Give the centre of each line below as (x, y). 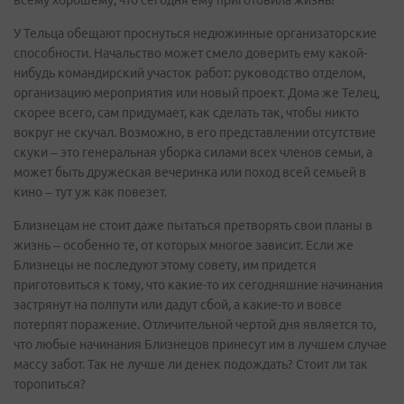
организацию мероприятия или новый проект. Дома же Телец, (197, 93)
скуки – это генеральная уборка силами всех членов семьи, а (193, 152)
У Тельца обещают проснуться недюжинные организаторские (195, 33)
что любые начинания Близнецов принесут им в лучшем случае (200, 344)
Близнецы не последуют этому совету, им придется (165, 265)
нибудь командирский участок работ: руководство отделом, (189, 73)
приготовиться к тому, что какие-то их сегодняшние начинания (198, 285)
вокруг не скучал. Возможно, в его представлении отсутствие (195, 133)
